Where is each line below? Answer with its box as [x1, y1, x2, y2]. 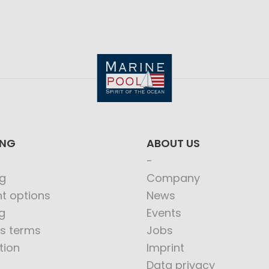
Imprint [147, 240, 184, 255]
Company [147, 170, 200, 186]
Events [147, 205, 181, 220]
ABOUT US [147, 135, 200, 151]
